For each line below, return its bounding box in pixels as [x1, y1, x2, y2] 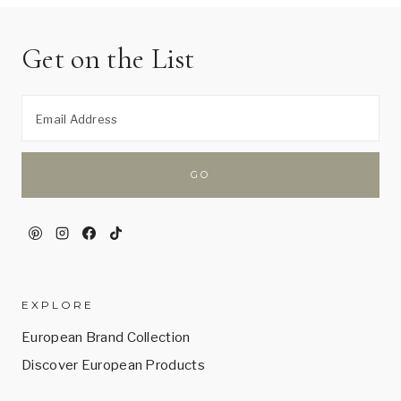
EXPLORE [21, 297, 94, 311]
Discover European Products [21, 357, 205, 373]
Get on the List [21, 40, 195, 76]
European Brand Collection [21, 329, 191, 346]
